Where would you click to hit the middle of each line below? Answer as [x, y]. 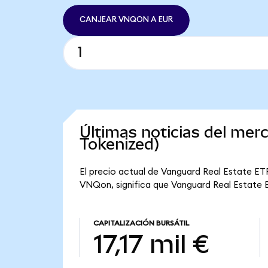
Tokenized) [119, 144]
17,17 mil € [151, 244]
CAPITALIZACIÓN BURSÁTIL [141, 223]
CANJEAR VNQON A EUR [126, 20]
